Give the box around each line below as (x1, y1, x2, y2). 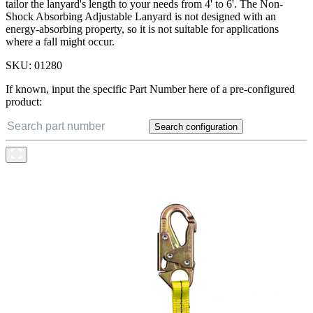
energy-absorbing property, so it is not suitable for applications (6, 22, 279, 35)
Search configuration (154, 121, 238, 132)
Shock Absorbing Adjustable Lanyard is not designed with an (6, 10, 276, 22)
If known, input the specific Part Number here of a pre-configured (6, 82, 295, 95)
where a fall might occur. (6, 35, 115, 48)
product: (6, 95, 42, 108)
